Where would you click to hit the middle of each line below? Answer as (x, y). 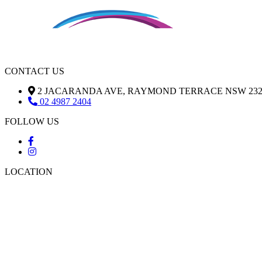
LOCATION (29, 172)
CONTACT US (35, 71)
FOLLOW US (32, 122)
